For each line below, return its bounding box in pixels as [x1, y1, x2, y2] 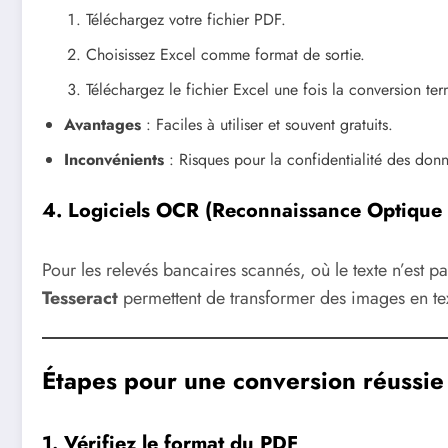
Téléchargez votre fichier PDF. [86, 7, 286, 31]
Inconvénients [64, 147, 164, 171]
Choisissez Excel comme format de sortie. [86, 42, 365, 66]
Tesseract [42, 284, 118, 311]
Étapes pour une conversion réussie [42, 363, 444, 399]
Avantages [64, 112, 141, 136]
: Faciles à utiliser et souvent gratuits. [141, 112, 393, 136]
